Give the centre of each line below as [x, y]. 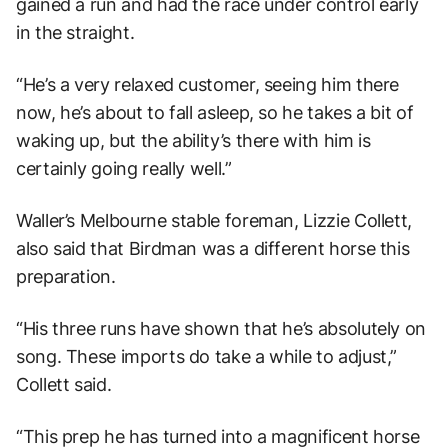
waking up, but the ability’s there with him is [193, 141]
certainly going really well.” [124, 169]
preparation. [66, 277]
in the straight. [75, 33]
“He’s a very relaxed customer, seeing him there [208, 85]
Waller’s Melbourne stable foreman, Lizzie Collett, [214, 221]
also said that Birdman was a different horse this [213, 249]
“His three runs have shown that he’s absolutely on [221, 329]
